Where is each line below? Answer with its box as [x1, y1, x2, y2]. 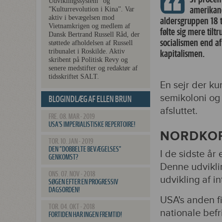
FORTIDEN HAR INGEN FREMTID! [49, 211, 122, 219]
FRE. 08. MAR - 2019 [49, 112, 95, 121]
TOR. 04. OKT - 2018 [49, 203, 95, 211]
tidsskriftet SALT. [49, 73, 99, 80]
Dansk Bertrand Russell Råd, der [49, 31, 140, 38]
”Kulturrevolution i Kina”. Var [49, 5, 134, 13]
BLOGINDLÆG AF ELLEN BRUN [49, 94, 132, 104]
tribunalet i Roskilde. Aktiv [49, 48, 125, 55]
